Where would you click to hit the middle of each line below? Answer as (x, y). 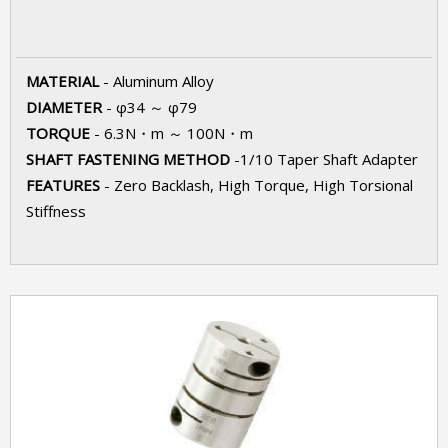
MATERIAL (64, 81)
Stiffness (56, 211)
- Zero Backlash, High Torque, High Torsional (258, 185)
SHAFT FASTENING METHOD (130, 159)
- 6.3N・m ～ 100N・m (173, 133)
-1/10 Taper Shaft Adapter (326, 159)
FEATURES (65, 185)
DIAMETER (66, 107)
